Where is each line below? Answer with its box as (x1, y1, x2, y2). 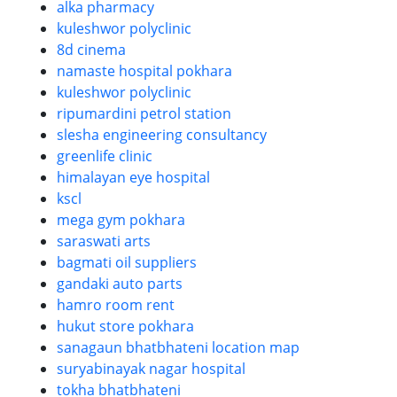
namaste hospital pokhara (57, 61, 232, 81)
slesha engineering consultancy (57, 125, 267, 144)
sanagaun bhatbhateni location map (57, 338, 300, 357)
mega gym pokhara (57, 210, 185, 230)
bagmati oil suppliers (57, 253, 197, 272)
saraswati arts (57, 231, 151, 251)
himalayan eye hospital (57, 167, 210, 187)
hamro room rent (57, 295, 175, 315)
